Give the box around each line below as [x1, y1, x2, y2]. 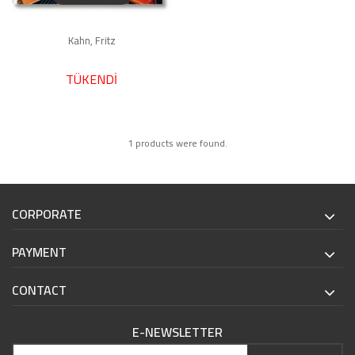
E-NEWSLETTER [132, 319, 223, 344]
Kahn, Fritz [67, 30, 116, 50]
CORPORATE [12, 201, 82, 226]
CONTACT [12, 277, 67, 302]
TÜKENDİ [66, 67, 117, 91]
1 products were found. [128, 133, 227, 152]
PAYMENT [12, 239, 67, 264]
